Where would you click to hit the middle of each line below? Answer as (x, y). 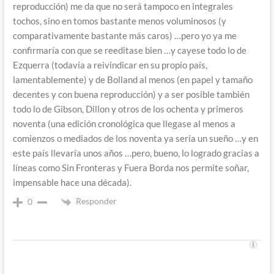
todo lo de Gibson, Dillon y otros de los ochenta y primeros (128, 109)
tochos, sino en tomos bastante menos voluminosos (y (119, 21)
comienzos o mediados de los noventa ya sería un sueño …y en (135, 139)
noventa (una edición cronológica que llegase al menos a (124, 124)
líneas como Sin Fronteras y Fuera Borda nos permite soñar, (131, 168)
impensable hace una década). (72, 183)
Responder (96, 201)
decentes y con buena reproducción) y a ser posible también (131, 94)
